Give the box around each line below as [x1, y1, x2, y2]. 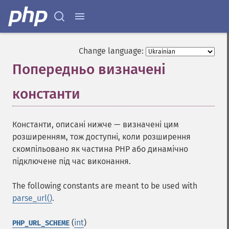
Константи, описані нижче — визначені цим [12, 120, 179, 129]
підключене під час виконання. [12, 156, 131, 166]
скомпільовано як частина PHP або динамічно [12, 144, 188, 154]
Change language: [79, 46, 144, 56]
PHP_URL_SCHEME [12, 219, 70, 227]
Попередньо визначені [12, 61, 166, 78]
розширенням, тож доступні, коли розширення [12, 132, 191, 142]
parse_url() [12, 193, 52, 203]
